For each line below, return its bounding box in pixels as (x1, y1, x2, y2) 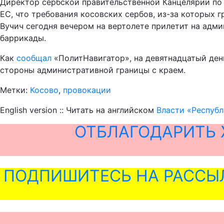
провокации (63, 85, 111, 95)
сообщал (16, 53, 51, 63)
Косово (30, 85, 58, 95)
